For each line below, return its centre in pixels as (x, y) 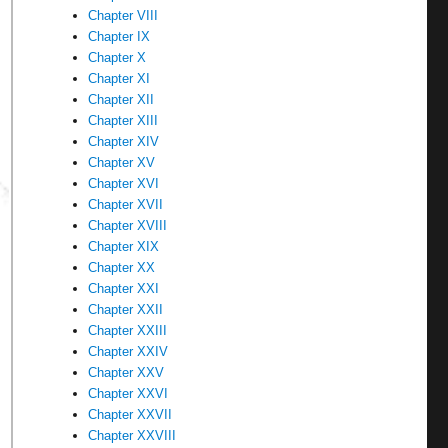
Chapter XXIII (128, 330)
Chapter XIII (123, 120)
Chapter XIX (124, 246)
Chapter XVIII (128, 225)
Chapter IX (119, 36)
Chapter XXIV (128, 351)
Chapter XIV (124, 141)
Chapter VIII (123, 15)
